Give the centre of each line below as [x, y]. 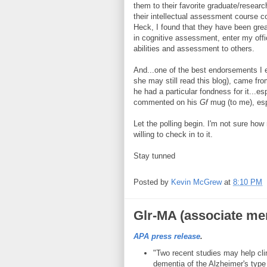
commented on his [167, 102]
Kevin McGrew [196, 182]
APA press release [167, 236]
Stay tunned [154, 156]
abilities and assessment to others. [194, 49]
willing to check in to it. [173, 134]
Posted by [152, 182]
